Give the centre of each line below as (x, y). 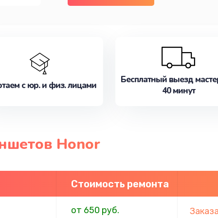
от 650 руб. (95, 210)
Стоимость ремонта (120, 184)
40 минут (178, 91)
